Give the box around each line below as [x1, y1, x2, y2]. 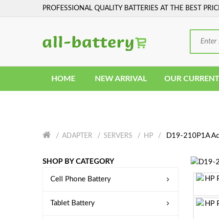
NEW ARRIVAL [95, 75, 147, 83]
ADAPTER [62, 132, 92, 139]
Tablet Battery [50, 199, 95, 207]
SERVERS [104, 132, 132, 139]
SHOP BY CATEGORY [43, 158, 114, 165]
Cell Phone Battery [50, 175, 111, 183]
